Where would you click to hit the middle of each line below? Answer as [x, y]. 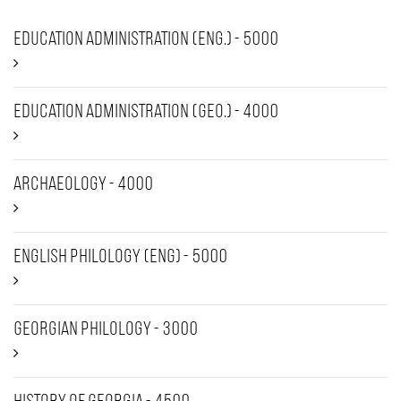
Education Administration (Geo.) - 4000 [146, 112]
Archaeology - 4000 [83, 185]
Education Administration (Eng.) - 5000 [146, 40]
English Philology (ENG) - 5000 [120, 257]
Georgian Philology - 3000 [106, 330]
